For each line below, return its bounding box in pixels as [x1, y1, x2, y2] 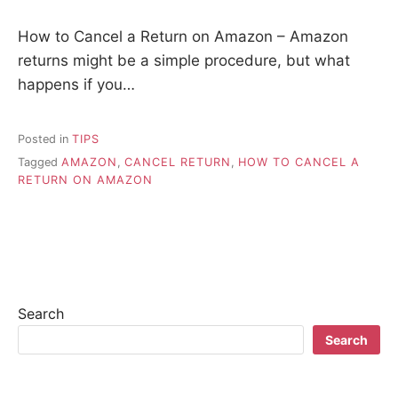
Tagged [18, 155, 61, 170]
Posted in [18, 131, 72, 146]
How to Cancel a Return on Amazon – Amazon [18, 27, 348, 45]
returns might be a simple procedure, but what [18, 51, 350, 69]
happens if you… [18, 75, 135, 93]
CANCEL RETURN [124, 155, 231, 170]
